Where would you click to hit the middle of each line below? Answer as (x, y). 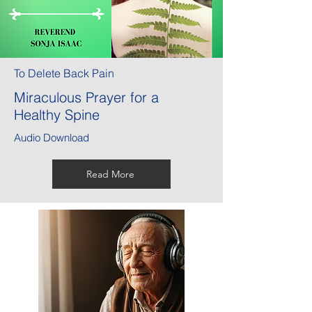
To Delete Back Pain (64, 73)
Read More (110, 174)
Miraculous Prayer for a (86, 97)
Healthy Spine (57, 115)
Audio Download (52, 138)
